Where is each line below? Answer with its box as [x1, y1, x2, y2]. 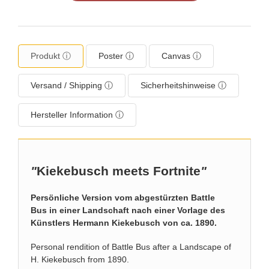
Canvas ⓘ [162, 51, 201, 61]
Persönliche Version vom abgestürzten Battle [31, 193, 215, 203]
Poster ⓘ [98, 51, 134, 61]
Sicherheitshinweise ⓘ [141, 80, 226, 90]
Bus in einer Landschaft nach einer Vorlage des [31, 205, 225, 216]
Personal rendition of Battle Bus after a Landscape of [31, 241, 231, 252]
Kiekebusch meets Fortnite [37, 164, 201, 178]
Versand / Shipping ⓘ [31, 80, 113, 90]
